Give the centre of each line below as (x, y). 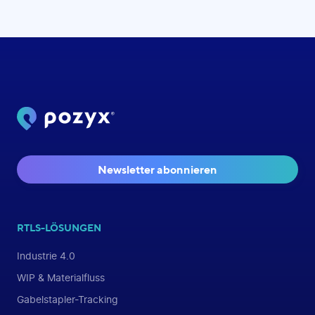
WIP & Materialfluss (61, 278)
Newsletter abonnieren (157, 169)
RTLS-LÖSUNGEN (59, 227)
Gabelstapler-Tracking (67, 300)
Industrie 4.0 (46, 256)
